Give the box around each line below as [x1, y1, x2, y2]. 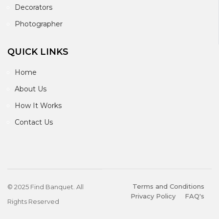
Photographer [15, 19, 63, 28]
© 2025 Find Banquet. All [7, 182, 84, 191]
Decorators [15, 2, 52, 12]
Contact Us [15, 117, 53, 127]
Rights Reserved [7, 197, 59, 205]
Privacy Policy [131, 192, 175, 200]
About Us [15, 84, 46, 93]
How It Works [15, 101, 62, 110]
